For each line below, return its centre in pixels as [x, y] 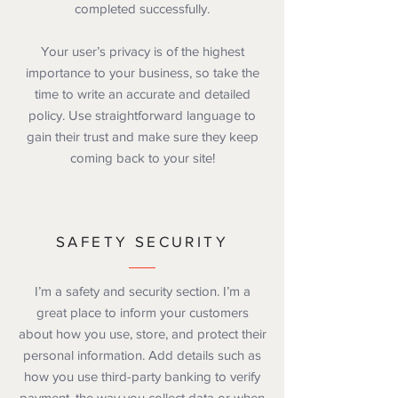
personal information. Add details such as [142, 355]
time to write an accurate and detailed [142, 94]
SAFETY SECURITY [142, 241]
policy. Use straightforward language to [142, 115]
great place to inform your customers [142, 312]
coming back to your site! [142, 158]
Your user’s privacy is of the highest [142, 51]
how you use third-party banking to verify [142, 376]
